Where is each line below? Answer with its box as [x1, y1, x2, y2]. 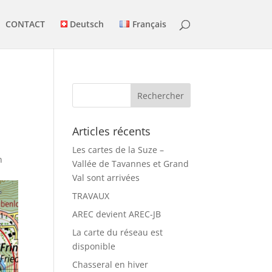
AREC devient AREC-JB [72, 208, 161, 220]
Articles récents [72, 124, 151, 138]
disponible [72, 240, 116, 252]
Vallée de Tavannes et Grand [72, 158, 189, 169]
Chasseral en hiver [72, 259, 149, 270]
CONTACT [5, 18, 46, 30]
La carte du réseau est [72, 226, 163, 238]
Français [132, 18, 166, 30]
